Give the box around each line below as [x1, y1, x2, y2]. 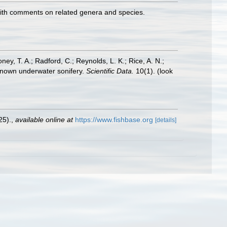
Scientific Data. [86, 67, 134, 75]
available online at [15, 116, 73, 124]
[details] [155, 117, 176, 124]
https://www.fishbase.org [75, 116, 153, 124]
